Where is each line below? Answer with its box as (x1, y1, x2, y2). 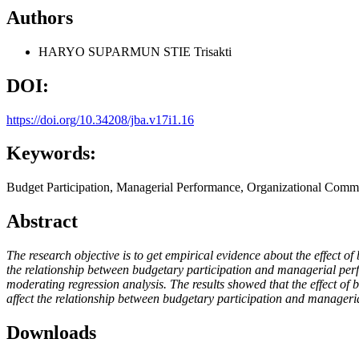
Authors (6, 6, 73, 28)
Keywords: (6, 143, 96, 164)
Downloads (6, 322, 96, 344)
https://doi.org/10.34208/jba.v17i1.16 (6, 112, 194, 127)
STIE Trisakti (163, 44, 232, 58)
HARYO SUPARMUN (38, 44, 163, 58)
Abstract (6, 211, 78, 232)
